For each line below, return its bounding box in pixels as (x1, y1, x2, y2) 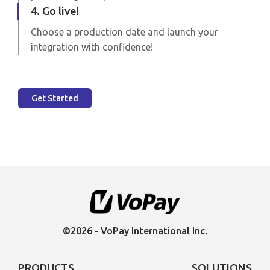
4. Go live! (30, 5, 79, 17)
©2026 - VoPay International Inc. (63, 225, 207, 236)
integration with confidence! (30, 42, 153, 52)
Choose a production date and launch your (30, 27, 218, 37)
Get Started (31, 93, 78, 103)
